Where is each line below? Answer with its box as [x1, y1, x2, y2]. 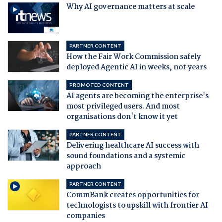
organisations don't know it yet [66, 111, 178, 123]
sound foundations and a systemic [66, 150, 185, 162]
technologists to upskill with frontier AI [66, 199, 208, 212]
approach [66, 160, 101, 172]
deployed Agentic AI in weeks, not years [66, 61, 207, 73]
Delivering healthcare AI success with [66, 139, 199, 152]
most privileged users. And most [66, 100, 180, 112]
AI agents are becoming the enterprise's [66, 90, 209, 102]
